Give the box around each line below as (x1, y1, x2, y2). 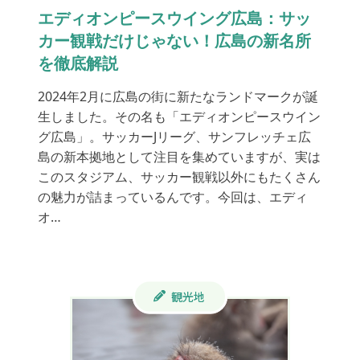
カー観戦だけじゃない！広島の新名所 (37, 30, 311, 52)
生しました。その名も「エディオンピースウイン (37, 108, 321, 126)
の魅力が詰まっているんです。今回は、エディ (37, 188, 308, 207)
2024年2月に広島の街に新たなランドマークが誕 (37, 88, 318, 106)
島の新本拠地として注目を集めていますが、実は (37, 148, 321, 166)
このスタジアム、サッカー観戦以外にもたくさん (37, 168, 321, 186)
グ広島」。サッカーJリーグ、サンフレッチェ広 (37, 128, 311, 146)
